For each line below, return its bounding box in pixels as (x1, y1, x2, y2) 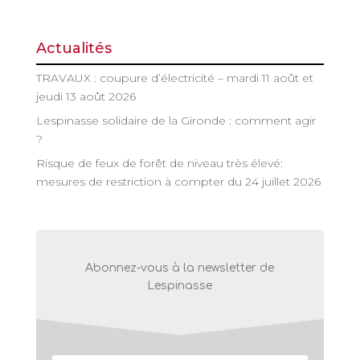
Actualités (35, 39, 112, 57)
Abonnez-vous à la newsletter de (85, 262, 275, 275)
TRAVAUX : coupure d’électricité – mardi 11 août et (35, 70, 313, 85)
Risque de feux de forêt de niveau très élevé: (35, 155, 283, 170)
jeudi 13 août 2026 (35, 88, 136, 104)
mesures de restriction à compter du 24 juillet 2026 (35, 174, 321, 189)
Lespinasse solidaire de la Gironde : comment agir (35, 112, 316, 128)
